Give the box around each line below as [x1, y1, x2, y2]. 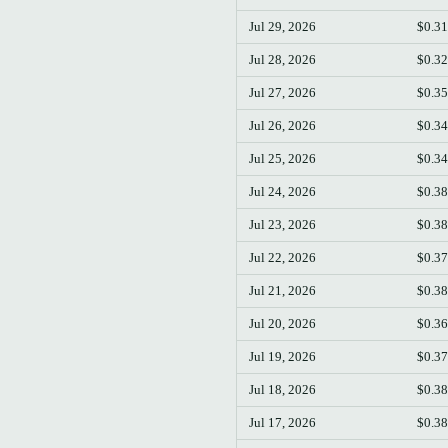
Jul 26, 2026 [248, 118, 316, 134]
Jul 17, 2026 [248, 415, 316, 431]
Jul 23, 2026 [248, 217, 316, 233]
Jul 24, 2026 [248, 184, 316, 200]
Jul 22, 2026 [248, 250, 316, 266]
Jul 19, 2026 [248, 349, 316, 365]
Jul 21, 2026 [248, 283, 316, 299]
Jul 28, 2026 [248, 52, 316, 68]
